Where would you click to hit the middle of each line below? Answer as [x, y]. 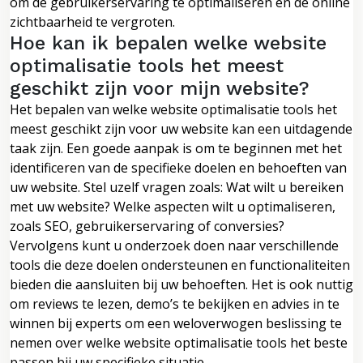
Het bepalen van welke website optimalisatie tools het [173, 109]
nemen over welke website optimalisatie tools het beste [179, 342]
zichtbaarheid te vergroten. [92, 21]
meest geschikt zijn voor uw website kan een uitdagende [181, 128]
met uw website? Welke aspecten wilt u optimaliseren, [173, 206]
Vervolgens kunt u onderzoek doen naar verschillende [174, 245]
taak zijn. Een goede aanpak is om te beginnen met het [176, 148]
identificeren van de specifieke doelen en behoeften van [178, 167]
